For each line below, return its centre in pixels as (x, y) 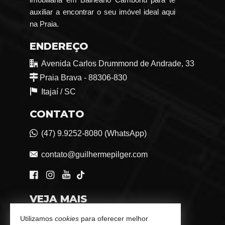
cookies (67, 218)
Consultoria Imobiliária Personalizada (109, 218)
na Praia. (44, 24)
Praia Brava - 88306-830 (83, 78)
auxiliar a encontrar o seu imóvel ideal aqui (102, 12)
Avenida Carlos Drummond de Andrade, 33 (118, 64)
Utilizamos (37, 218)
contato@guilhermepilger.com (94, 155)
